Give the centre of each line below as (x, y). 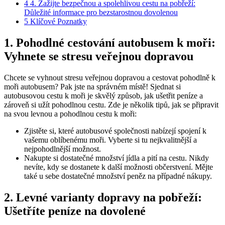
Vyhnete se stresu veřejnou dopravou (99, 56)
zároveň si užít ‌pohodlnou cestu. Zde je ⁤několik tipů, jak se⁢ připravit (111, 104)
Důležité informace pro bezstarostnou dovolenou (101, 12)
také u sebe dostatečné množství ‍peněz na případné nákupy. (118, 176)
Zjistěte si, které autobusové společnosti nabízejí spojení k (115, 131)
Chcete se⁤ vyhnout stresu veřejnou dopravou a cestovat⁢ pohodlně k (110, 77)
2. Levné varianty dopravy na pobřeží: (103, 197)
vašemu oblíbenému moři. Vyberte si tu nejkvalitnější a (110, 140)
